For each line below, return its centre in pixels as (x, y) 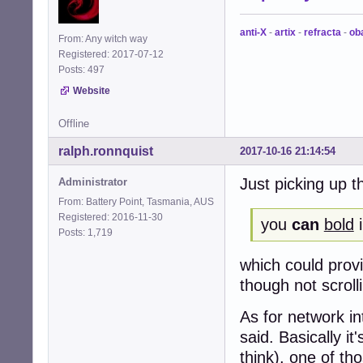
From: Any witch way (103, 39)
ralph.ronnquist (106, 152)
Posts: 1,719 (88, 233)
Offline (74, 124)
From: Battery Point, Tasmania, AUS (136, 202)
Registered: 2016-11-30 (111, 218)
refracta (322, 33)
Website (92, 91)
